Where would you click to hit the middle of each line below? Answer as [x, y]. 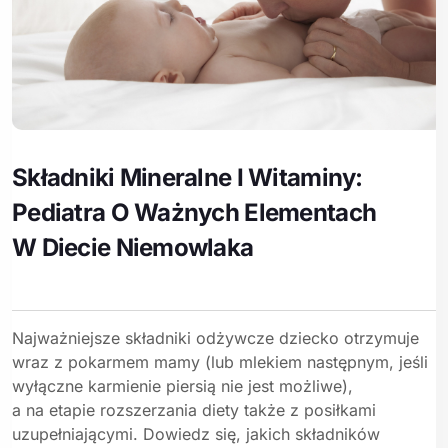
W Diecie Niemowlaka [133, 248]
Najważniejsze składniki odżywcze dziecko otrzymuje [215, 338]
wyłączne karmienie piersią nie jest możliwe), [182, 386]
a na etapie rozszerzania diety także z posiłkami [194, 410]
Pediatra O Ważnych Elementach [194, 213]
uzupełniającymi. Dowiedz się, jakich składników [196, 434]
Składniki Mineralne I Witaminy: [187, 178]
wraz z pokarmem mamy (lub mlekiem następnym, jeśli [220, 362]
